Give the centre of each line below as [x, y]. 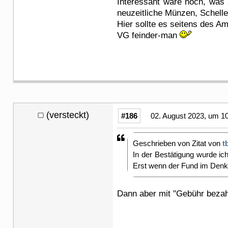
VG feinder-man [148, 35]
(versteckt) [68, 115]
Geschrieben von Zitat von [178, 143]
